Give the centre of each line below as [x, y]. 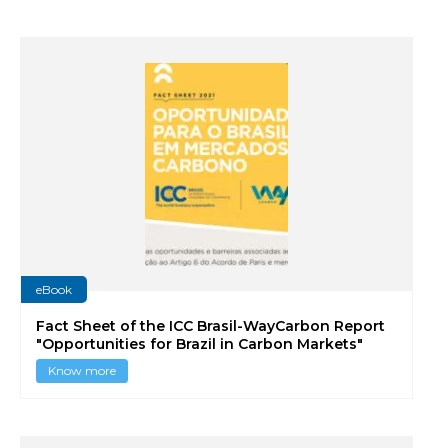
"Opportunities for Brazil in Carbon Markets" [199, 344]
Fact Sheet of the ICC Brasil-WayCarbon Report [210, 326]
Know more [82, 370]
